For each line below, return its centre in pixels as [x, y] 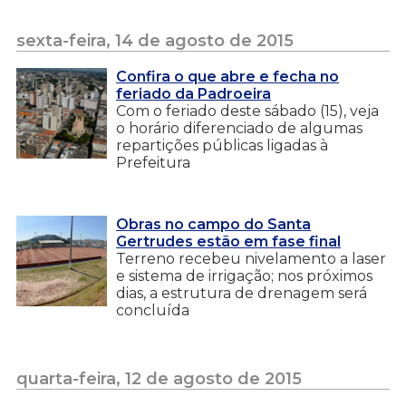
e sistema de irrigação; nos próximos [244, 275]
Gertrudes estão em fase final [228, 241]
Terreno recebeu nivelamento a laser [251, 258]
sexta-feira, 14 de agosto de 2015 [155, 40]
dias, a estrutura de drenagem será [242, 293]
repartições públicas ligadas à [222, 145]
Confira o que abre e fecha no [227, 76]
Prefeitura [153, 162]
